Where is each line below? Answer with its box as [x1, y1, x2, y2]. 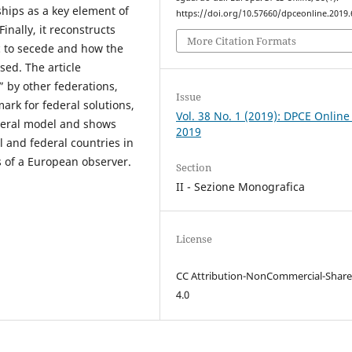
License [176, 232, 213, 247]
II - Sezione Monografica [176, 179, 306, 195]
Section [176, 160, 212, 175]
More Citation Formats [187, 34, 297, 49]
